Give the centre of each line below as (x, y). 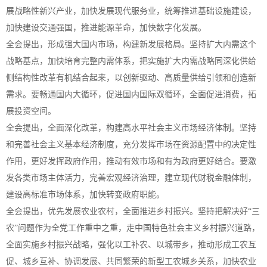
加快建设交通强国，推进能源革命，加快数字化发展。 (106, 28)
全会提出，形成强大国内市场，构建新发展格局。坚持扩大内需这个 (131, 44)
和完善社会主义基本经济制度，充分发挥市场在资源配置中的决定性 (131, 145)
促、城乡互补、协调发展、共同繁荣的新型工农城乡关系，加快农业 (131, 261)
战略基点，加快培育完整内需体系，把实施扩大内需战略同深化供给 (131, 61)
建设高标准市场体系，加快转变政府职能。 (85, 195)
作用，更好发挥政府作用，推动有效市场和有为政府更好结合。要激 (131, 161)
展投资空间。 (31, 111)
